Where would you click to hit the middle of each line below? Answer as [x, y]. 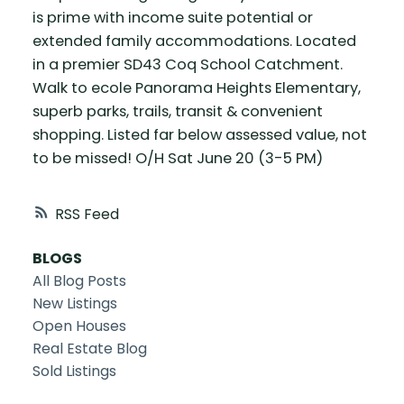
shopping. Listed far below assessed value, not [199, 135]
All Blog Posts [79, 280]
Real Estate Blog [89, 348]
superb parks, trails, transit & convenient [177, 112]
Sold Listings [74, 371]
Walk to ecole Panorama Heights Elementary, [196, 88]
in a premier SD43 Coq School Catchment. [187, 65]
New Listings [74, 303]
